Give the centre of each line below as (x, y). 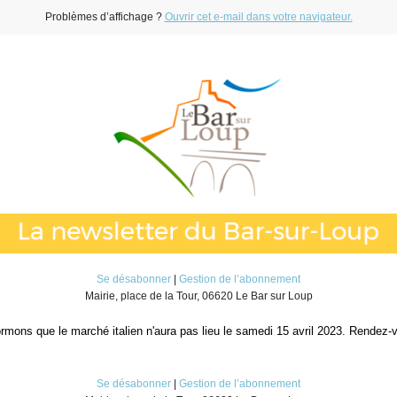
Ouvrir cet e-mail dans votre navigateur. (258, 17)
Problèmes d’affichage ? (105, 17)
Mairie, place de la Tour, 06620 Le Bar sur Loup (198, 296)
